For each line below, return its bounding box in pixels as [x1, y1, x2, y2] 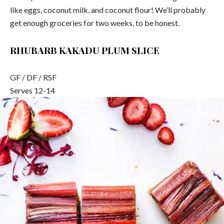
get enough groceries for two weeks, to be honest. [10, 17, 179, 27]
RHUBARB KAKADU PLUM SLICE [10, 43, 159, 56]
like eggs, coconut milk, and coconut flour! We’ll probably [10, 4, 205, 14]
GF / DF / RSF [10, 72, 56, 82]
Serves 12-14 [10, 85, 55, 95]
